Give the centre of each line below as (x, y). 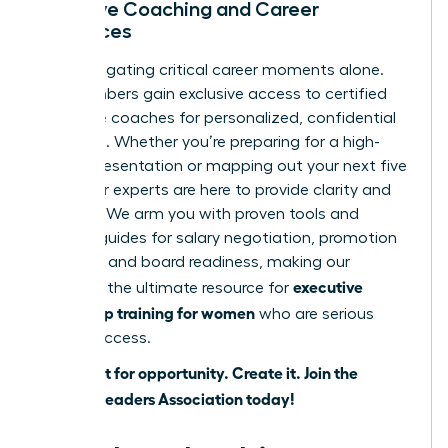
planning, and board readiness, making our (193, 262)
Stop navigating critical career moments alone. (210, 70)
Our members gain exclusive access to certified (212, 94)
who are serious (314, 314)
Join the (331, 372)
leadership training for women (146, 312)
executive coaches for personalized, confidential (216, 118)
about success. (94, 338)
